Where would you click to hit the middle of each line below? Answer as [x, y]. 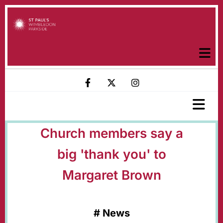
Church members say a [111, 133]
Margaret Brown [111, 175]
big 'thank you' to [111, 154]
